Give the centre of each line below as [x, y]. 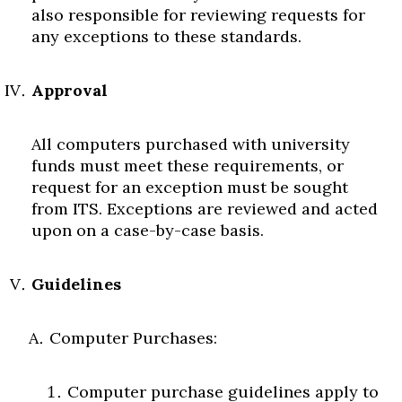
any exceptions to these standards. [166, 36]
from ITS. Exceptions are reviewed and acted [205, 209]
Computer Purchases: [133, 338]
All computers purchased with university [191, 144]
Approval [70, 90]
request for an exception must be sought [190, 187]
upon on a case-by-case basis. [148, 230]
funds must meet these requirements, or [188, 166]
